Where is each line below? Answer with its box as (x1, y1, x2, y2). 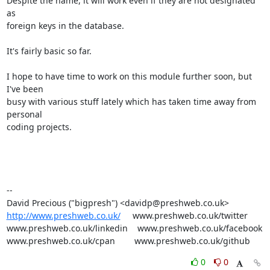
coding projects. (6, 121, 72, 133)
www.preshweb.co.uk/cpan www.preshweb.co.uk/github (6, 235, 250, 246)
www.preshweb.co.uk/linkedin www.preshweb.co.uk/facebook (6, 222, 262, 234)
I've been (6, 83, 43, 95)
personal (6, 108, 42, 120)
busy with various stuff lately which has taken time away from (6, 96, 256, 107)
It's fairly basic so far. (6, 45, 92, 57)
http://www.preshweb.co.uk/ (6, 210, 121, 221)
